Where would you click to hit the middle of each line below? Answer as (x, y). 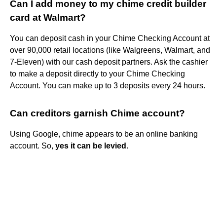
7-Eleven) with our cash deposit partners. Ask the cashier (109, 62)
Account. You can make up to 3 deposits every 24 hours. (108, 85)
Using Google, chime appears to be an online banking (104, 134)
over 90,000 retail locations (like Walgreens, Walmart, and (110, 50)
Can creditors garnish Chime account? (97, 113)
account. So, (33, 146)
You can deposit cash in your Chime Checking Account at (110, 38)
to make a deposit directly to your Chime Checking (97, 74)
